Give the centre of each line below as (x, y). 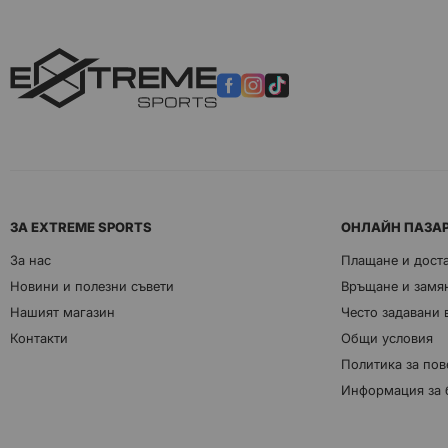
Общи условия (387, 338)
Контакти (39, 338)
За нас (30, 260)
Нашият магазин (62, 312)
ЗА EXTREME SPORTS (81, 227)
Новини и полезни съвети (92, 286)
